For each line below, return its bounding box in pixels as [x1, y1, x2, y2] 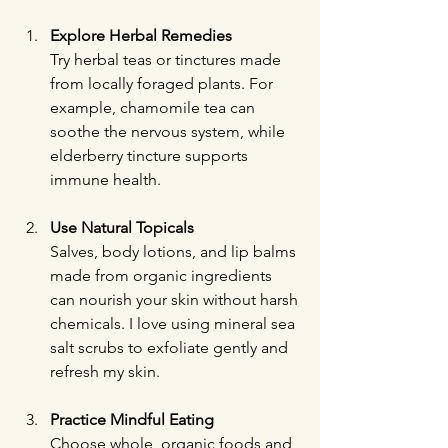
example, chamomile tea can [50, 98, 259, 117]
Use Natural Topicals [50, 218, 194, 237]
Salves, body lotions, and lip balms [50, 242, 300, 261]
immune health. [50, 170, 161, 189]
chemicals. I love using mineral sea [50, 314, 299, 333]
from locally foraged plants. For [50, 74, 277, 93]
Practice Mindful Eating [50, 410, 214, 429]
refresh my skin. [50, 362, 160, 381]
